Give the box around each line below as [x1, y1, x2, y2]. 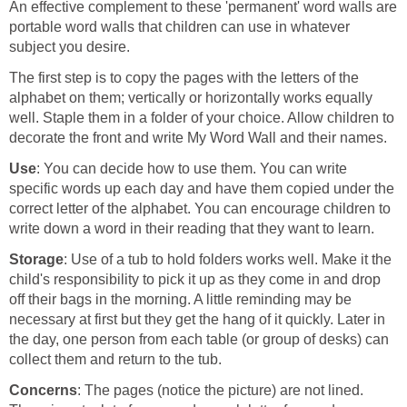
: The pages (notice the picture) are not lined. [77, 382, 363, 398]
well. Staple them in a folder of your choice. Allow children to [9, 109, 394, 125]
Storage [9, 251, 64, 267]
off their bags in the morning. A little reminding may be [9, 291, 352, 307]
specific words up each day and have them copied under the [9, 180, 394, 196]
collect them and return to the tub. [9, 351, 222, 367]
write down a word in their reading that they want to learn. [9, 220, 374, 236]
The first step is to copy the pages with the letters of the [9, 69, 359, 85]
